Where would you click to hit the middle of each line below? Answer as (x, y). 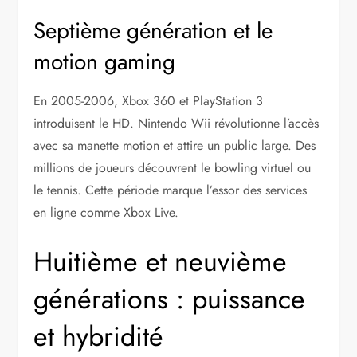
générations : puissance (170, 299)
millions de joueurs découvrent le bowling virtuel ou (173, 167)
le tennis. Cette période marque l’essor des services (171, 190)
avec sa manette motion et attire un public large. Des (175, 145)
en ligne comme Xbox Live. (106, 212)
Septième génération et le (153, 30)
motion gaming (105, 61)
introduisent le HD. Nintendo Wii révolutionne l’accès (177, 123)
